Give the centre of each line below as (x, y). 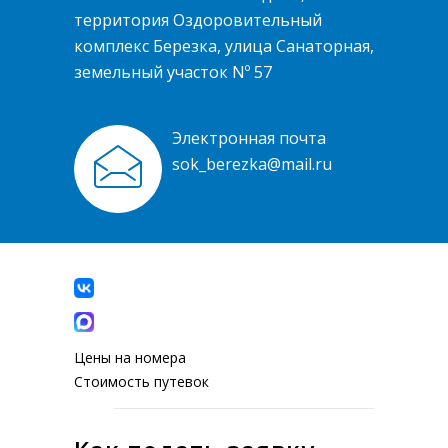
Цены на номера (130, 357)
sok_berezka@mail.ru (252, 164)
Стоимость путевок (141, 381)
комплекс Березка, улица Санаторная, (224, 46)
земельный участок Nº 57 (173, 72)
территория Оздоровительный (198, 20)
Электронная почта (249, 138)
